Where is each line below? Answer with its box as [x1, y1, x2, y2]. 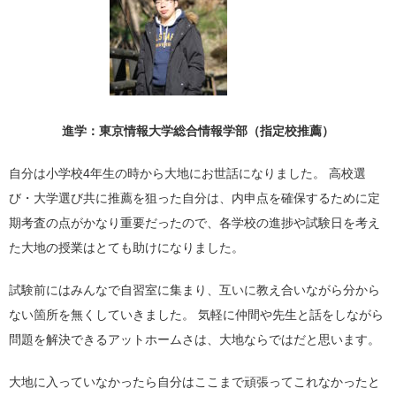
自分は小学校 [9, 165, 83, 180]
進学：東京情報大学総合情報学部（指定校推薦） [62, 123, 334, 138]
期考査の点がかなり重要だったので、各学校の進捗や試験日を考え [9, 215, 380, 230]
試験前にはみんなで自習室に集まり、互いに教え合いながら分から [9, 282, 380, 297]
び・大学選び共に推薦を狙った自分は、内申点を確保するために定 [9, 190, 380, 205]
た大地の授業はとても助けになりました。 [9, 240, 244, 255]
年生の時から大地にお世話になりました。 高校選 [90, 165, 366, 180]
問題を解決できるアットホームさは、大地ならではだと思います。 [9, 331, 380, 346]
